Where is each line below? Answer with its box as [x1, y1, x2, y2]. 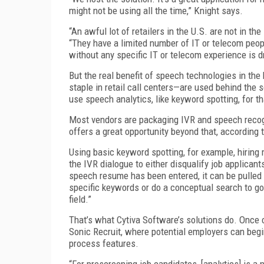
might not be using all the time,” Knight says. [69, 4, 243, 16]
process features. [69, 237, 138, 249]
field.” [69, 193, 91, 205]
